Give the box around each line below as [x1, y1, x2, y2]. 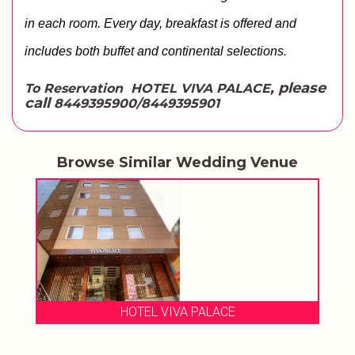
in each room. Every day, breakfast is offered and [25, 16, 296, 30]
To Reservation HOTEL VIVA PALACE [25, 80, 270, 96]
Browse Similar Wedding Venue [57, 153, 298, 171]
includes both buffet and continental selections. [25, 44, 290, 58]
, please [270, 78, 326, 97]
